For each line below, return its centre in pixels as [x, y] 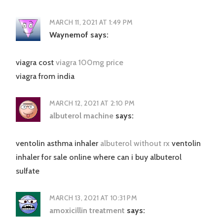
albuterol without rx [136, 144]
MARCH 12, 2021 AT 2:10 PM [92, 103]
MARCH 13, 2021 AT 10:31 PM [93, 198]
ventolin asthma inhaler [58, 144]
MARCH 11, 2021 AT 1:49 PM [91, 22]
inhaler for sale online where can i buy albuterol [99, 157]
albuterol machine [82, 116]
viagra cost [36, 63]
